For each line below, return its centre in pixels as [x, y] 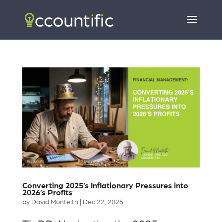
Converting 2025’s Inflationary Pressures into [105, 186]
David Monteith [55, 202]
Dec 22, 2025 [103, 202]
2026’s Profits [47, 193]
